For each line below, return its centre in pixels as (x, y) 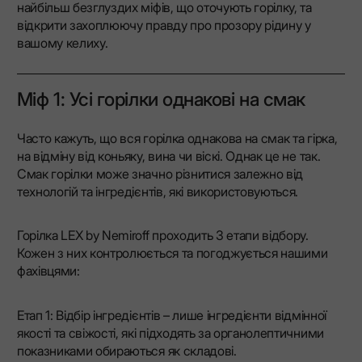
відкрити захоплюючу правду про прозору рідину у (164, 25)
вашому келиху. (62, 42)
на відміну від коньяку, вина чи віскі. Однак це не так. (168, 156)
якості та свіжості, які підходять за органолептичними (170, 333)
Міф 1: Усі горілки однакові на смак (161, 100)
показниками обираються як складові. (126, 350)
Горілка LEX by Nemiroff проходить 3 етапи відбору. (162, 236)
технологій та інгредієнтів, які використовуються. (158, 192)
